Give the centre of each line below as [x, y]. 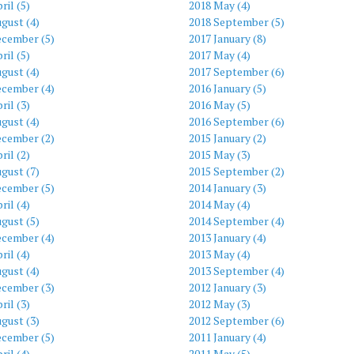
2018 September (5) [237, 21]
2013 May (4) [220, 254]
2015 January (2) [228, 137]
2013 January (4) [228, 237]
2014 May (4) [220, 204]
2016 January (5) [228, 88]
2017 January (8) [228, 38]
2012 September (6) [237, 320]
